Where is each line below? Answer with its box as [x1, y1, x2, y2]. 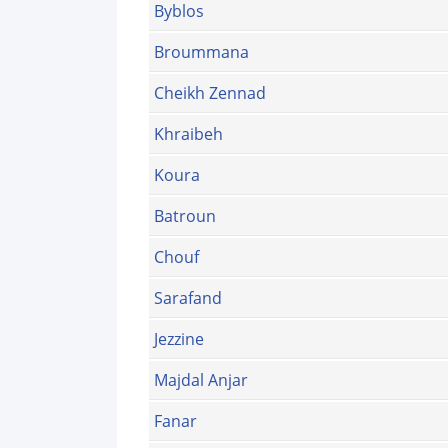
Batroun [154, 205, 216, 228]
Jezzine [154, 328, 204, 351]
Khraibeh [154, 123, 223, 146]
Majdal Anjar [154, 369, 248, 392]
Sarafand [154, 287, 222, 310]
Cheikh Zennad [154, 82, 266, 105]
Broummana [154, 41, 249, 64]
